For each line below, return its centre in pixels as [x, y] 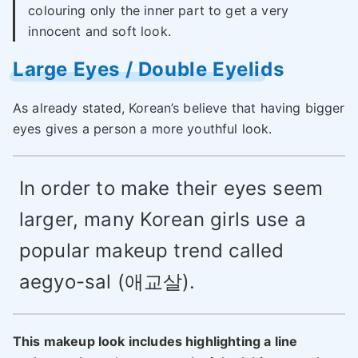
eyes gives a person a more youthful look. [143, 129]
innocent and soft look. [99, 32]
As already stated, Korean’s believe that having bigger [179, 108]
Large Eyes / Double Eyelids [149, 70]
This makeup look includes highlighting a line [155, 342]
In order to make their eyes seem [171, 189]
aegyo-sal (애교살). [107, 282]
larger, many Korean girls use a [163, 220]
